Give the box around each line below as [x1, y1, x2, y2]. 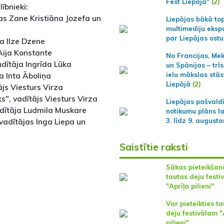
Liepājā [165, 80, 190, 88]
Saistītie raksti [119, 141, 188, 153]
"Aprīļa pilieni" [165, 182, 214, 190]
